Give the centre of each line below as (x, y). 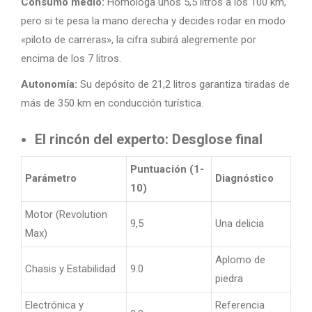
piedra (231, 279)
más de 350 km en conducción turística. (112, 103)
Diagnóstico (244, 178)
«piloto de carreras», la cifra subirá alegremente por (139, 40)
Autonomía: (49, 84)
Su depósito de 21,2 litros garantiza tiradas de (184, 84)
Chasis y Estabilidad (72, 269)
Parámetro (51, 178)
